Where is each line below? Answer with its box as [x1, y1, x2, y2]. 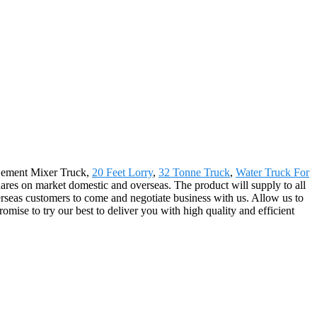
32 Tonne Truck [158, 166, 230, 178]
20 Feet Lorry [92, 166, 153, 178]
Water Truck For [236, 166, 309, 178]
